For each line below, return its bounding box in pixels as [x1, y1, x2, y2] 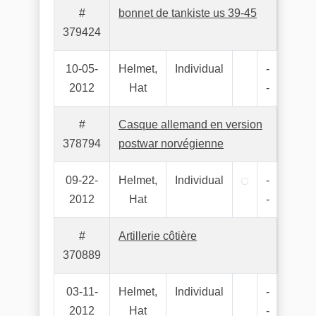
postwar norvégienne [119, 138, 224, 150]
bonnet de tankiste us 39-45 [119, 7, 257, 19]
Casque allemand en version [119, 119, 262, 130]
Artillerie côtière [119, 230, 197, 242]
